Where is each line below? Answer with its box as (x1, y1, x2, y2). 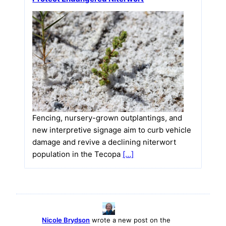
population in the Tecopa (32, 149, 123, 159)
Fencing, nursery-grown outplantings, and (32, 112, 183, 123)
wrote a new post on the (90, 216, 171, 224)
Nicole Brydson (42, 216, 90, 224)
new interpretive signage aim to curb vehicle (32, 125, 192, 135)
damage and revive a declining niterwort (32, 137, 177, 147)
